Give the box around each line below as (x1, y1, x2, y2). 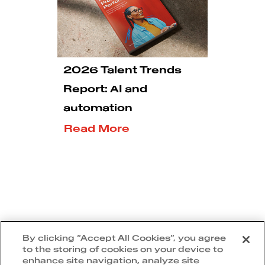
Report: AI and (63, 83, 147, 95)
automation (63, 102, 132, 114)
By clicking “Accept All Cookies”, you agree (22, 233, 227, 243)
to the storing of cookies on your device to (22, 244, 224, 254)
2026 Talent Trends (63, 64, 182, 76)
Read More (64, 122, 130, 135)
